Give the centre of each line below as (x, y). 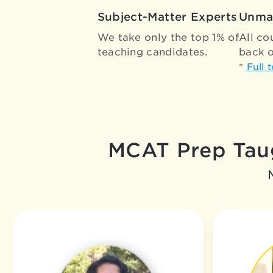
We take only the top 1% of (168, 37)
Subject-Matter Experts (167, 17)
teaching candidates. (152, 52)
